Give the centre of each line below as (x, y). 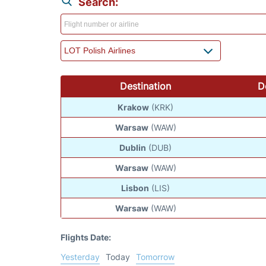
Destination (145, 86)
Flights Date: (86, 237)
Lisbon (135, 188)
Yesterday (80, 256)
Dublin (133, 147)
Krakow (134, 107)
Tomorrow (155, 256)
